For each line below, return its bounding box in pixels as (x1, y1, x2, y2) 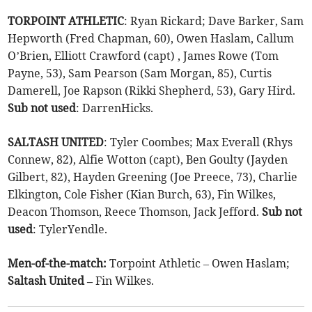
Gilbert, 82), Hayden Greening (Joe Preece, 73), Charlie (8, 169, 298, 184)
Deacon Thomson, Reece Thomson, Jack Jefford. (8, 204, 263, 219)
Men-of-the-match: (8, 256, 107, 270)
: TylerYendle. (33, 221, 108, 236)
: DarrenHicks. (76, 100, 154, 115)
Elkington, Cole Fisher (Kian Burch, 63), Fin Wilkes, (8, 187, 276, 201)
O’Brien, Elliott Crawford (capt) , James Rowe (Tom (8, 48, 279, 63)
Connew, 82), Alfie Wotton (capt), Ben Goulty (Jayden (8, 152, 288, 166)
